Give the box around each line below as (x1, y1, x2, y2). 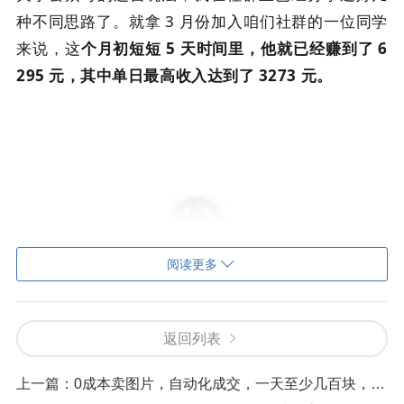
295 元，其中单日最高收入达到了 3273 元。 (16, 65, 333, 86)
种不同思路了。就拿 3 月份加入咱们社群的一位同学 (16, 11, 388, 32)
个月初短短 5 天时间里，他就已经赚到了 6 (80, 38, 388, 59)
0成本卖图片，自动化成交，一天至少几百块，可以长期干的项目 (74, 376, 371, 391)
